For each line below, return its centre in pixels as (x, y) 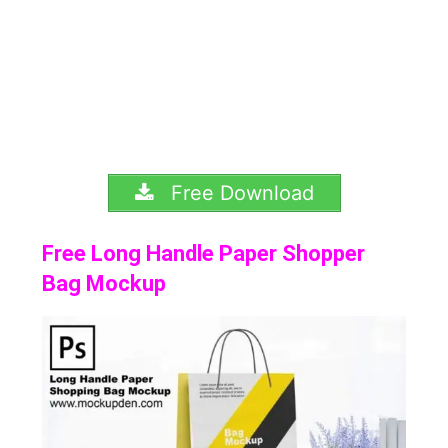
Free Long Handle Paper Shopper (204, 253)
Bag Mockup (104, 283)
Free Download (239, 192)
